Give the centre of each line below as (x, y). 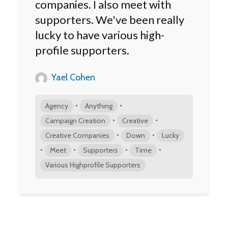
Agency (57, 106)
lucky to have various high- (100, 35)
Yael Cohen (72, 78)
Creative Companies (77, 136)
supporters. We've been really (110, 20)
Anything (99, 106)
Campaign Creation (75, 121)
